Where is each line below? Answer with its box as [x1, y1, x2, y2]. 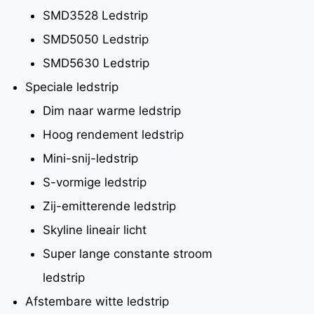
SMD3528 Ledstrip [43, 8, 148, 22]
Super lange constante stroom [43, 246, 212, 261]
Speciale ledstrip [25, 79, 118, 94]
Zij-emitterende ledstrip [43, 198, 176, 213]
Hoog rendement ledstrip [43, 127, 184, 142]
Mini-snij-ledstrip [43, 151, 138, 165]
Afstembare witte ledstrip [25, 294, 169, 308]
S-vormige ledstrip [43, 175, 146, 189]
